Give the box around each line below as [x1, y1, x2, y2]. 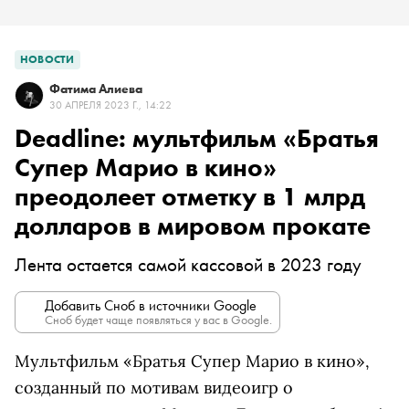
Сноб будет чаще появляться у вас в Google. [45, 311, 272, 328]
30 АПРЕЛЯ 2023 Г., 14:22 [49, 98, 172, 112]
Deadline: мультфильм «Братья [15, 122, 379, 154]
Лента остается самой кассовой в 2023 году [15, 252, 362, 277]
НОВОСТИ [20, 52, 75, 67]
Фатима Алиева [49, 80, 142, 97]
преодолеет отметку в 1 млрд [15, 181, 365, 213]
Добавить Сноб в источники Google [45, 296, 257, 315]
